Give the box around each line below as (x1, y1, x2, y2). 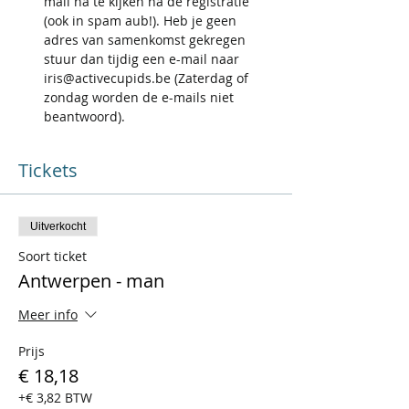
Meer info (18, 306, 78, 324)
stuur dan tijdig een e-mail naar (44, 50, 243, 68)
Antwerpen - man (18, 268, 164, 293)
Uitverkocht (30, 220, 86, 233)
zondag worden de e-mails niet (44, 89, 237, 106)
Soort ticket (18, 247, 87, 265)
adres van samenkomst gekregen (44, 31, 249, 48)
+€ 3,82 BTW (18, 389, 92, 406)
